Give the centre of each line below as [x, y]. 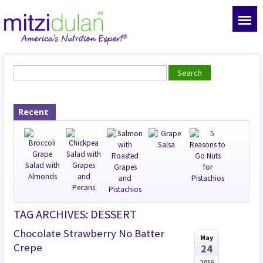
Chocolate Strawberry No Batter [89, 233]
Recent [34, 111]
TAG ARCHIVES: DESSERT [75, 214]
